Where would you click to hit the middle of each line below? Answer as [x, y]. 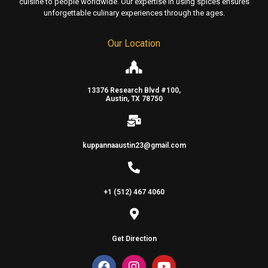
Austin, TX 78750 [134, 99]
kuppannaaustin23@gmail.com [134, 146]
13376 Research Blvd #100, [134, 91]
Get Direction [134, 239]
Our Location [134, 44]
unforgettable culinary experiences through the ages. [134, 13]
